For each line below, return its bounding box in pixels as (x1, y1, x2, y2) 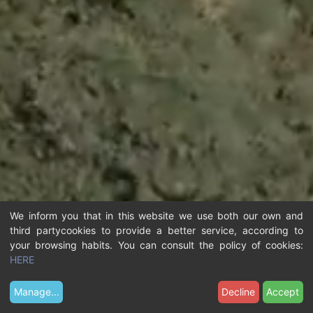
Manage (13, 286, 51, 298)
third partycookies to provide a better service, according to (10, 224, 303, 236)
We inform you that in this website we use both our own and (10, 209, 303, 221)
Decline (221, 286, 256, 298)
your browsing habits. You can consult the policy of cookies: (10, 238, 303, 251)
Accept (266, 286, 300, 298)
